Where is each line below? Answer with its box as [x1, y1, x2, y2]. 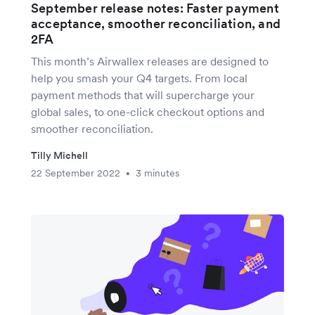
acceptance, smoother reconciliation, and [31, 15, 281, 32]
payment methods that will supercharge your [31, 88, 255, 103]
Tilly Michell [31, 149, 88, 162]
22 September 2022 [31, 167, 120, 180]
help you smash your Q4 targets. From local [31, 71, 247, 86]
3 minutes [136, 167, 179, 180]
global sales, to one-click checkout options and [31, 105, 264, 120]
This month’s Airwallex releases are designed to [31, 54, 269, 69]
